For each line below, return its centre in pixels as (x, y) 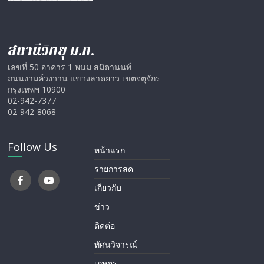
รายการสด (114, 169)
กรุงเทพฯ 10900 (37, 90)
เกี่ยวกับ (108, 188)
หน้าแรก (110, 150)
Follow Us (33, 147)
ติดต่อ (105, 226)
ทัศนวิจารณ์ (116, 245)
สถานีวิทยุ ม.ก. (52, 51)
